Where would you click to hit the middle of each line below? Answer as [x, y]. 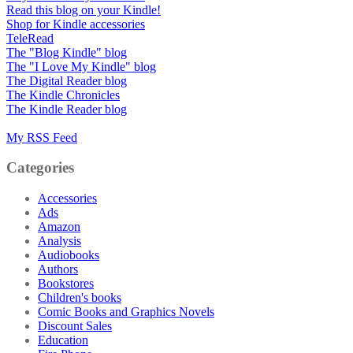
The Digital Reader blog [67, 80]
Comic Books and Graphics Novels [126, 312]
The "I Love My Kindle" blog [81, 66]
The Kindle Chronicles [63, 95]
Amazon [59, 227]
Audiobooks [69, 255]
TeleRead [30, 38]
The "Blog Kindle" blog [67, 52]
